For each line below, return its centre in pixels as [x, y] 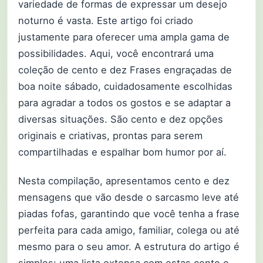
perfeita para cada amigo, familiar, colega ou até [129, 230]
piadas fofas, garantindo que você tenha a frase [129, 213]
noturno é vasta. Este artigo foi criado [106, 21]
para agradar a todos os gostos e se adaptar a [124, 103]
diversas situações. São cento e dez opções [121, 119]
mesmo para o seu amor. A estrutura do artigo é [129, 246]
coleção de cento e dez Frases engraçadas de [125, 70]
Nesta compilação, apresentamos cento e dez [124, 181]
